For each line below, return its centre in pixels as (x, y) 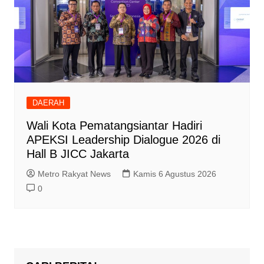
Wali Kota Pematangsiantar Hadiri (114, 126)
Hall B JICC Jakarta (77, 154)
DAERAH (48, 103)
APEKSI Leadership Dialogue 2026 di (123, 140)
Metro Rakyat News (74, 174)
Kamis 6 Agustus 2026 (174, 174)
